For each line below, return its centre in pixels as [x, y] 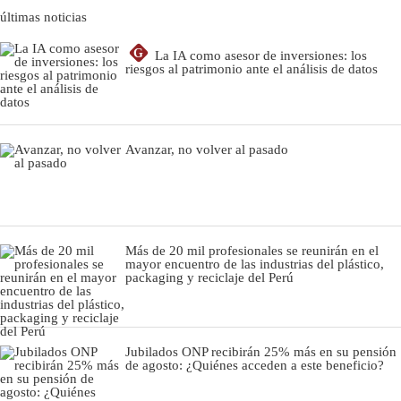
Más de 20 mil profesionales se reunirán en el [252, 250]
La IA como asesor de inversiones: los [261, 55]
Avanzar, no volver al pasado [207, 149]
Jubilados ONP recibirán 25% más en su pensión [261, 351]
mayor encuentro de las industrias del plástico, [255, 264]
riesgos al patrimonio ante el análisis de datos [252, 68]
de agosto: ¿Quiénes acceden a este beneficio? [255, 365]
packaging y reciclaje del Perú [209, 277]
